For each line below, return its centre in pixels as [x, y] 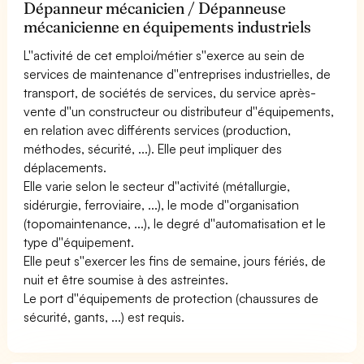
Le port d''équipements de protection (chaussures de [171, 298]
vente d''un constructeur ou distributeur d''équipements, [179, 111]
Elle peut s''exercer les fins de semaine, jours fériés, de [175, 260]
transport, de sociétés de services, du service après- [170, 92]
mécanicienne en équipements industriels [168, 26]
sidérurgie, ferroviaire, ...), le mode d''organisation [162, 204]
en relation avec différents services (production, [158, 130]
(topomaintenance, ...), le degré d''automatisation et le [175, 223]
